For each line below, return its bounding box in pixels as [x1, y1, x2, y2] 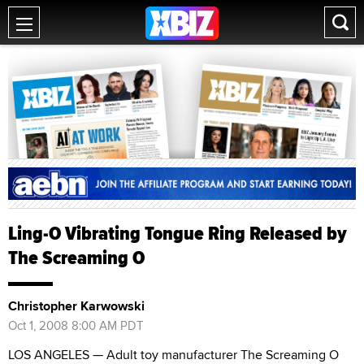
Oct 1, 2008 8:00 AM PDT [8, 316, 144, 334]
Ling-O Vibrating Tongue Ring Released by [8, 218, 347, 248]
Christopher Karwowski [8, 296, 145, 315]
